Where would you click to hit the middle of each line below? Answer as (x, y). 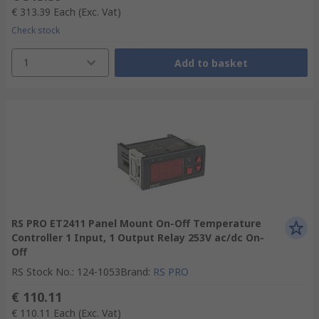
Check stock (36, 30)
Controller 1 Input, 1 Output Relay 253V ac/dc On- (138, 237)
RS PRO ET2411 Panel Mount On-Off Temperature (136, 223)
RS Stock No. (42, 272)
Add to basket (211, 63)
